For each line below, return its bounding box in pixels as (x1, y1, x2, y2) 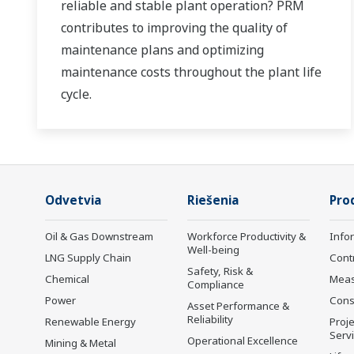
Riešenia (187, 192, 239, 209)
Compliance (187, 277, 244, 292)
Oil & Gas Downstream (45, 229, 153, 244)
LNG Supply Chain (45, 250, 131, 265)
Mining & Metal (45, 336, 116, 351)
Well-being (187, 243, 239, 258)
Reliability (187, 312, 233, 327)
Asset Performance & (187, 299, 289, 314)
